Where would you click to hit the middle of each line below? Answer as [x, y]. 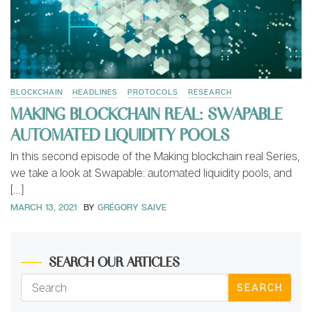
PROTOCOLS [153, 92]
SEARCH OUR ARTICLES [114, 261]
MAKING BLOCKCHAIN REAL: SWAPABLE [146, 112]
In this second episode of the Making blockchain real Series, [155, 156]
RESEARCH [210, 92]
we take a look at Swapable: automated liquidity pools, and [151, 172]
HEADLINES [95, 92]
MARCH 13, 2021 [44, 207]
